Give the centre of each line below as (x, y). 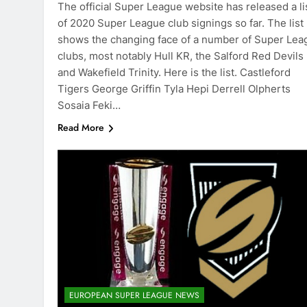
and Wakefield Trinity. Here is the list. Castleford (174, 73)
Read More (81, 128)
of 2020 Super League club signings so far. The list (181, 23)
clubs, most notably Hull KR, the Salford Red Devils (181, 56)
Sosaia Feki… (89, 106)
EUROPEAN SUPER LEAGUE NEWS (134, 295)
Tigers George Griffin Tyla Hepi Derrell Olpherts (174, 89)
